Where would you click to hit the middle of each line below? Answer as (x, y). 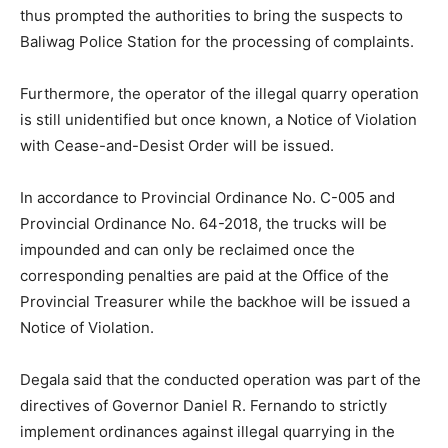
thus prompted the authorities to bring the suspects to (211, 16)
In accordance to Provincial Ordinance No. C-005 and (207, 198)
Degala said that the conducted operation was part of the (220, 380)
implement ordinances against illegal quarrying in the (207, 432)
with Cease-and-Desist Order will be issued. (177, 146)
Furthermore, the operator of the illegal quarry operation (219, 94)
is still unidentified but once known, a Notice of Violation (218, 120)
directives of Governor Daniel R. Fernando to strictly (203, 406)
